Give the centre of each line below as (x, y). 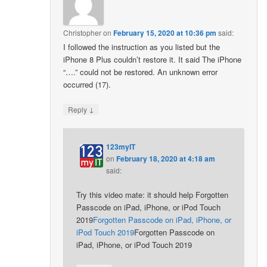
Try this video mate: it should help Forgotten (153, 195)
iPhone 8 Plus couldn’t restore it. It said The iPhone (153, 59)
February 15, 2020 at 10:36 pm (165, 32)
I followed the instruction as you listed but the (142, 46)
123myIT (121, 147)
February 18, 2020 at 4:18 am (166, 159)
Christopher (83, 32)
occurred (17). (87, 84)
